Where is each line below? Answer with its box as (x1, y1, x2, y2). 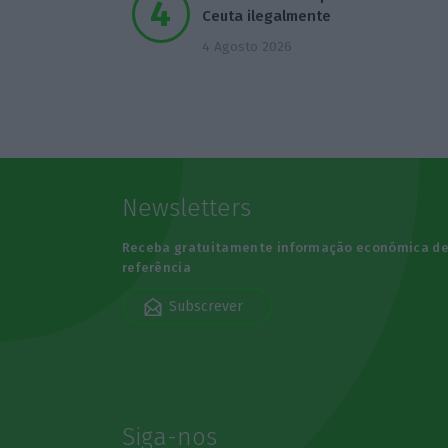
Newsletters (121, 194, 251, 222)
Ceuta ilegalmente (201, 6, 331, 25)
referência (121, 260, 191, 275)
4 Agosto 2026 (201, 37, 292, 55)
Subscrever (168, 298, 243, 315)
